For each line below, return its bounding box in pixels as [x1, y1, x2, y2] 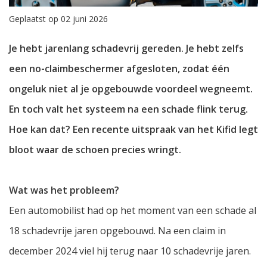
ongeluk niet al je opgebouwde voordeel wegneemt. [9, 82, 253, 96]
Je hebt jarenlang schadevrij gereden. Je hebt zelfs [9, 42, 244, 55]
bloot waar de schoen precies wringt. [9, 143, 181, 157]
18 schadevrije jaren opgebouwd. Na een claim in [9, 224, 226, 238]
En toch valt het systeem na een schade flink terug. [9, 103, 248, 116]
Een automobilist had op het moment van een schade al [9, 204, 256, 218]
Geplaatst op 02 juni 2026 [9, 13, 108, 25]
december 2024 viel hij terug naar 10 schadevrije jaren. [9, 244, 251, 258]
